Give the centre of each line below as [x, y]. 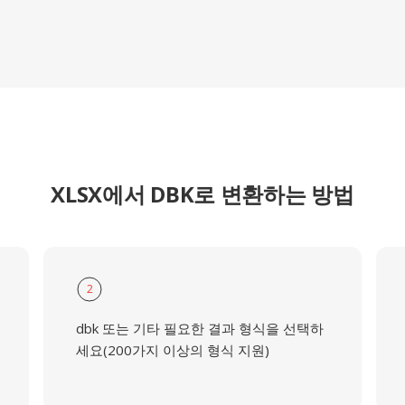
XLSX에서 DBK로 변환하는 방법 [202, 194]
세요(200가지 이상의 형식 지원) [172, 350]
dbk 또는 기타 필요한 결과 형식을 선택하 [199, 328]
